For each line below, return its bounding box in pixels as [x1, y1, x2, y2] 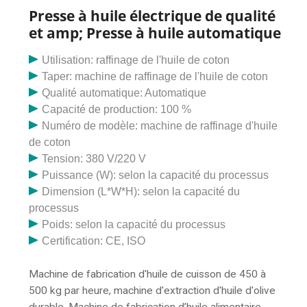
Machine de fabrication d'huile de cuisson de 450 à [29, 267, 266, 280]
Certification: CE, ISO [42, 234, 146, 247]
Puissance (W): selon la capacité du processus [42, 169, 269, 181]
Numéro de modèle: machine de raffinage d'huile [42, 119, 278, 132]
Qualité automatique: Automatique [42, 86, 207, 99]
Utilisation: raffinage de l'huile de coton [42, 53, 230, 66]
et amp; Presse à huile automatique [29, 23, 281, 42]
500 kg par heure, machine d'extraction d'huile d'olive [29, 284, 275, 297]
